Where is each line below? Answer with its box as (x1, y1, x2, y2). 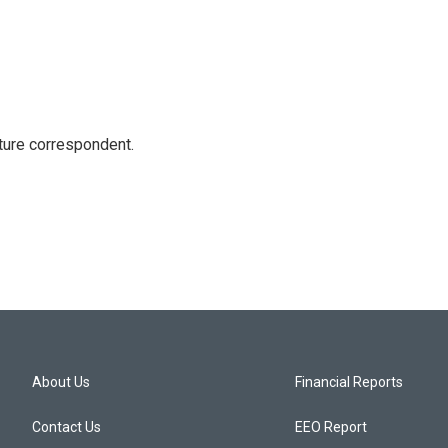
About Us (32, 374, 90, 391)
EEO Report (295, 419, 368, 436)
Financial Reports (295, 374, 404, 391)
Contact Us (32, 419, 101, 436)
